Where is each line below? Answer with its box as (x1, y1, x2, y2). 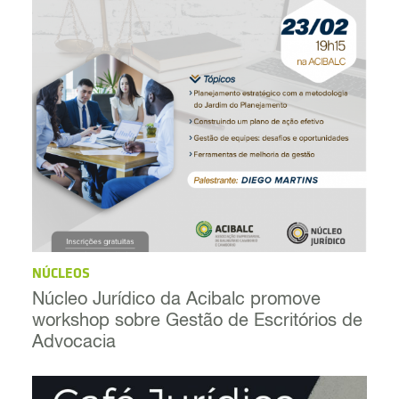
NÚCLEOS (32, 266, 90, 281)
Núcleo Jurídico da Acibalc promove (32, 291, 321, 310)
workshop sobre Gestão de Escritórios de (32, 313, 362, 331)
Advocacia (32, 334, 116, 353)
